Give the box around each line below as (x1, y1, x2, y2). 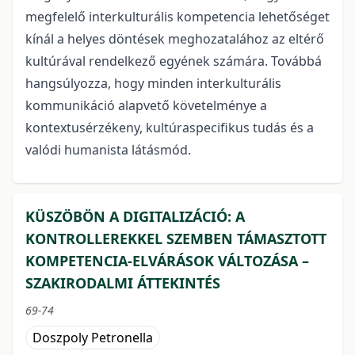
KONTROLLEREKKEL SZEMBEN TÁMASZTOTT (25, 229, 326, 249)
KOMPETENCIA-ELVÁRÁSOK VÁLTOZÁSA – (25, 251, 309, 271)
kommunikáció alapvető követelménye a (25, 97, 267, 115)
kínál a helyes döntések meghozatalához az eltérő (25, 30, 324, 48)
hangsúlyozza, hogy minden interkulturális (25, 74, 281, 93)
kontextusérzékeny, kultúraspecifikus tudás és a (25, 119, 314, 137)
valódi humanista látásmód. (25, 141, 191, 159)
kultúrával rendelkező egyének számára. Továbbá (25, 52, 322, 71)
